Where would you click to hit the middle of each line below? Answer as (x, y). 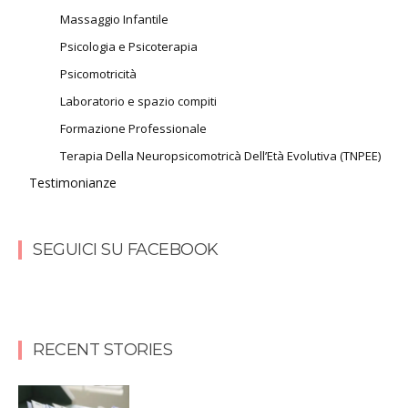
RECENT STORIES (102, 349)
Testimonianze (73, 182)
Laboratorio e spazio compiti (138, 101)
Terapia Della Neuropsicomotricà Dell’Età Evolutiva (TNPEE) (220, 155)
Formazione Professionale (133, 128)
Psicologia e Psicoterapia (129, 46)
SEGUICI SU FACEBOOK (126, 249)
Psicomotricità (98, 73)
